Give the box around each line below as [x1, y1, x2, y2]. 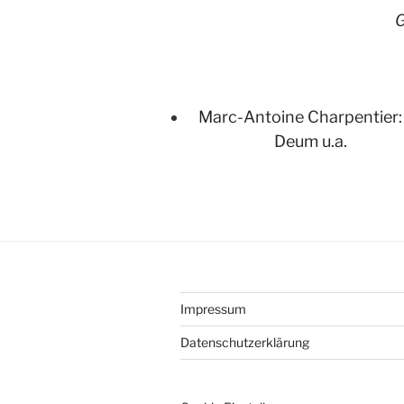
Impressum [180, 300, 246, 317]
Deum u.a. [274, 131, 348, 151]
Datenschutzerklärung [180, 334, 309, 350]
